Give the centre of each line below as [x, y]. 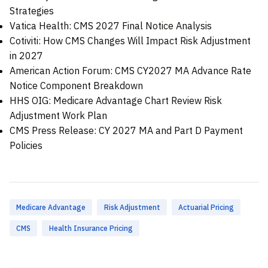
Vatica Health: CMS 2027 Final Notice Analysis [111, 26]
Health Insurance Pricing [91, 229]
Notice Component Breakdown [76, 86]
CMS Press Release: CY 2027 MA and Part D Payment [126, 131]
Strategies [32, 11]
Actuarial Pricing [206, 208]
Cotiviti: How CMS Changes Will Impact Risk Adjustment [130, 41]
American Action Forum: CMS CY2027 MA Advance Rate [130, 71]
